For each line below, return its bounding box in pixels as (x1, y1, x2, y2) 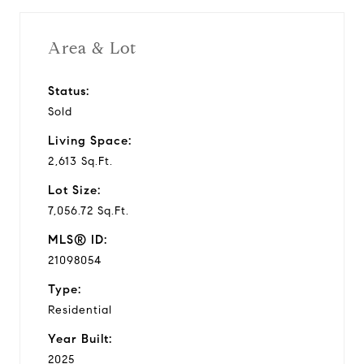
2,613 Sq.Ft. (48, 154, 113, 168)
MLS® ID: (48, 232, 107, 247)
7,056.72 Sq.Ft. (48, 203, 129, 218)
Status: (48, 83, 89, 98)
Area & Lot (48, 37, 136, 58)
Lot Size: (48, 182, 101, 197)
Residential (48, 302, 112, 317)
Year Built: (48, 331, 112, 346)
